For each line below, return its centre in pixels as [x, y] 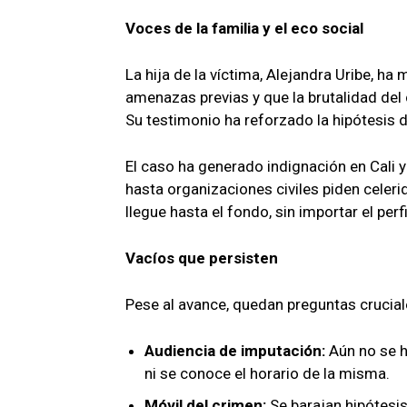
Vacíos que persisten [202, 258]
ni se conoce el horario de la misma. [267, 373]
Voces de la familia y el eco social [244, 28]
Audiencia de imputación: [235, 350]
